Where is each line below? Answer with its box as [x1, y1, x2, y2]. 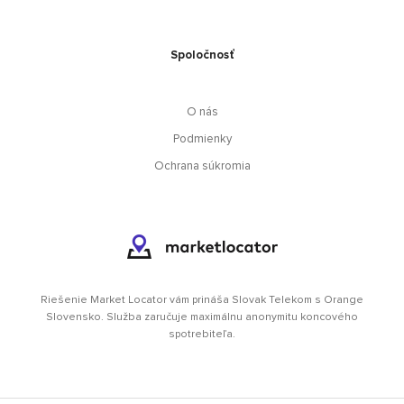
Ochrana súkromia [153, 160, 251, 172]
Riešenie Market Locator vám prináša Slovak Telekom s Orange [41, 294, 363, 306]
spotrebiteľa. [169, 328, 235, 340]
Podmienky [172, 133, 232, 145]
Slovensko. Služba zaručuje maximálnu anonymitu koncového [46, 311, 358, 323]
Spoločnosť [170, 49, 234, 61]
